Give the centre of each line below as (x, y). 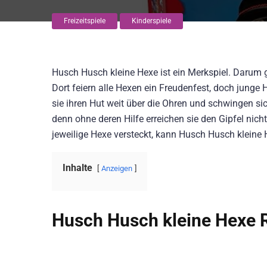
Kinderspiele (151, 21)
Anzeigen (117, 168)
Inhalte (77, 168)
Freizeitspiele (85, 21)
